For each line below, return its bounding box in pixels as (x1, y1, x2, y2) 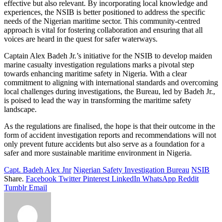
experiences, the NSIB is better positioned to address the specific (4, 8, 205, 17)
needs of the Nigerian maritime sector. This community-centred (4, 17, 200, 26)
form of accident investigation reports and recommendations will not (4, 131, 216, 140)
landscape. (4, 105, 37, 114)
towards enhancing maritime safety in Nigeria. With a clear (4, 69, 187, 78)
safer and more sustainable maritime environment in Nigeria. (4, 149, 192, 158)
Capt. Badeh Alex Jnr (4, 166, 71, 174)
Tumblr (4, 183, 27, 192)
